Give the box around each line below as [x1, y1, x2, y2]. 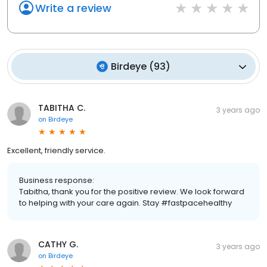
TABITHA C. [38, 102, 85, 114]
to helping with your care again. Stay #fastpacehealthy [19, 197, 232, 209]
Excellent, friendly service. [7, 145, 105, 157]
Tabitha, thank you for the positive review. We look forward [19, 186, 244, 198]
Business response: [19, 175, 94, 187]
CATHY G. [38, 238, 78, 251]
